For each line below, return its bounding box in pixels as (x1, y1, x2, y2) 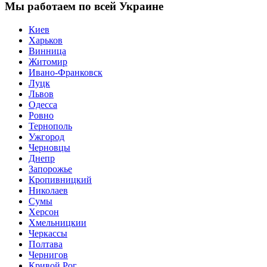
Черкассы (29, 228, 67, 238)
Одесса (29, 99, 57, 110)
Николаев (29, 185, 68, 195)
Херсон (29, 206, 59, 217)
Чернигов (29, 249, 68, 260)
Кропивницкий (29, 174, 92, 185)
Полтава (29, 238, 63, 249)
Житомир (29, 56, 67, 67)
